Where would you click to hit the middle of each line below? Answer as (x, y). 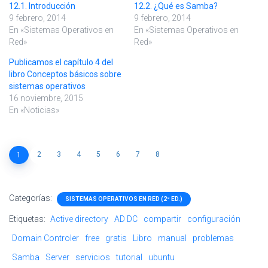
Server (57, 258)
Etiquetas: (28, 219)
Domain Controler (45, 238)
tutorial (129, 258)
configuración (214, 219)
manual (172, 238)
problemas (213, 238)
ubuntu (162, 258)
